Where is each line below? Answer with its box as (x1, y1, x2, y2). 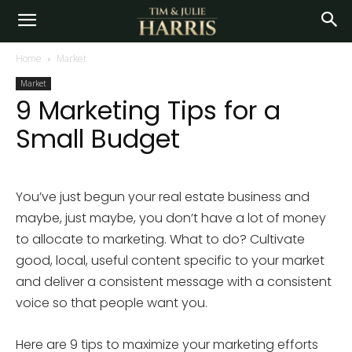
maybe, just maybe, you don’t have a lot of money (16, 209, 326, 227)
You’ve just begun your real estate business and (16, 188, 310, 206)
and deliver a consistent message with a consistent (16, 273, 332, 291)
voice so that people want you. (16, 294, 207, 312)
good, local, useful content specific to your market (16, 251, 324, 269)
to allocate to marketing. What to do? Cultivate (16, 230, 305, 248)
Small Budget (16, 121, 180, 156)
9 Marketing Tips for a (16, 93, 280, 128)
